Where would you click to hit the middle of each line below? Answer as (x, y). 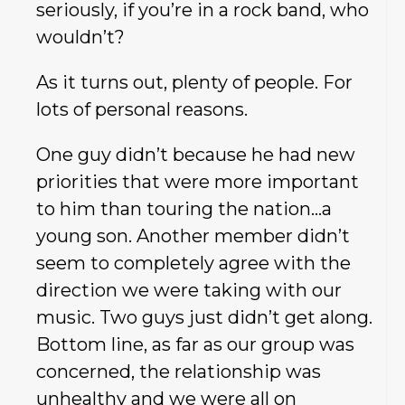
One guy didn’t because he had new (196, 154)
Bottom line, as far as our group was (195, 344)
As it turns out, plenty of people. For (194, 82)
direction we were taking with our (189, 290)
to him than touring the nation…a (184, 208)
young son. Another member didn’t (193, 235)
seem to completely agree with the (193, 263)
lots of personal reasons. (142, 109)
